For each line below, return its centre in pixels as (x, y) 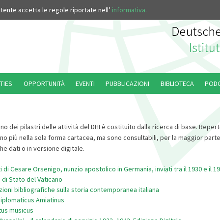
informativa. (129, 10)
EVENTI (85, 83)
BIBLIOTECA (177, 83)
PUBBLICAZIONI (128, 83)
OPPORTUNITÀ (44, 83)
